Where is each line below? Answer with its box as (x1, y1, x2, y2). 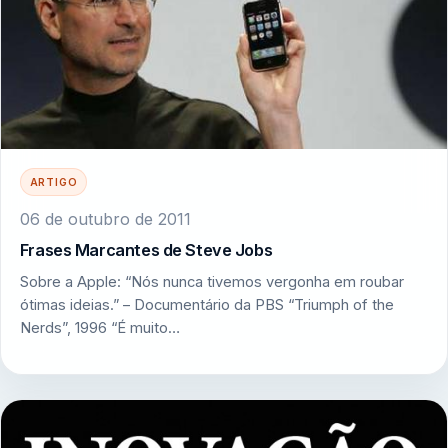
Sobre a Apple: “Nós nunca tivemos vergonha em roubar (19, 272, 404, 291)
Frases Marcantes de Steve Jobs (19, 240, 273, 261)
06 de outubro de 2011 (19, 208, 191, 229)
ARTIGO (29, 175, 78, 188)
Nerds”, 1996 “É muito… (19, 318, 180, 337)
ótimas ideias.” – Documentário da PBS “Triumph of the (19, 295, 394, 314)
